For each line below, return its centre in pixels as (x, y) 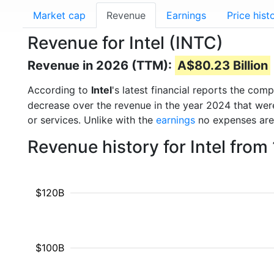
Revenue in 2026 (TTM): (101, 65)
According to (59, 90)
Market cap (59, 15)
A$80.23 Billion (223, 65)
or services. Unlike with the (92, 120)
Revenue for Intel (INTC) (125, 43)
